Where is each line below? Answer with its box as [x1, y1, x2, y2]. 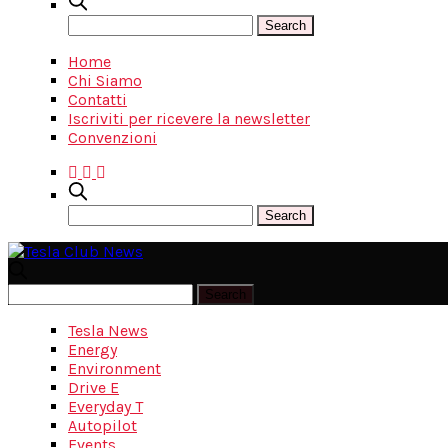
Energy [68, 340, 117, 359]
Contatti [68, 90, 127, 109]
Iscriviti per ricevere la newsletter [68, 109, 310, 128]
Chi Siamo [68, 71, 142, 90]
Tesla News [68, 321, 148, 340]
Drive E [68, 378, 119, 397]
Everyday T [68, 397, 143, 416]
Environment [68, 359, 161, 378]
